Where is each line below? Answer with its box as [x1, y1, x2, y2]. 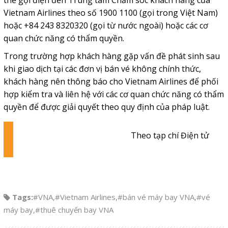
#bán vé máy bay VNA [117, 191, 194, 202]
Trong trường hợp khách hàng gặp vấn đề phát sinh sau [3, 50, 220, 62]
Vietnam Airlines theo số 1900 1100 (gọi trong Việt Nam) [3, 7, 218, 18]
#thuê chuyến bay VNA [35, 204, 113, 215]
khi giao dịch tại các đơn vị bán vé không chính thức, [3, 63, 201, 74]
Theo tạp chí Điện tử [131, 129, 210, 141]
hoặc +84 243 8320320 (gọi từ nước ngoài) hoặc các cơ [3, 19, 208, 31]
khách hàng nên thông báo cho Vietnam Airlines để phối [3, 75, 218, 87]
